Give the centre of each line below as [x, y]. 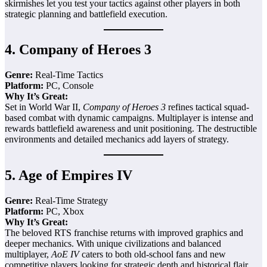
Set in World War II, [44, 107]
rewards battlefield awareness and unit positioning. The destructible [131, 129]
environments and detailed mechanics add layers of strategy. [117, 139]
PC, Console [69, 86]
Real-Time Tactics [68, 75]
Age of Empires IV [75, 176]
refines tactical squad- [207, 107]
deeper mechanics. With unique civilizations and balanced [113, 244]
